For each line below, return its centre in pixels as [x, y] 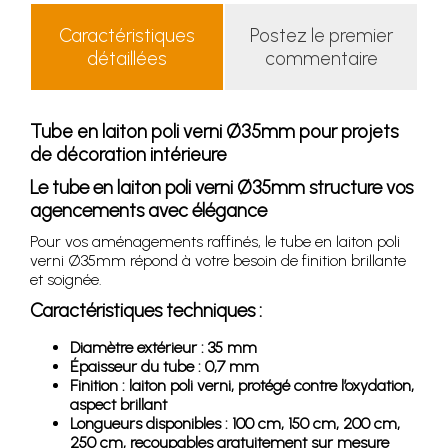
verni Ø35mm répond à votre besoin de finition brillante [218, 260]
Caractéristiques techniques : [146, 310]
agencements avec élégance [148, 210]
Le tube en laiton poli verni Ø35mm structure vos [221, 187]
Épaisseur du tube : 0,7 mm [164, 366]
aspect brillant [118, 404]
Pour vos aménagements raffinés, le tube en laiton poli [215, 241]
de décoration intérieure [128, 154]
